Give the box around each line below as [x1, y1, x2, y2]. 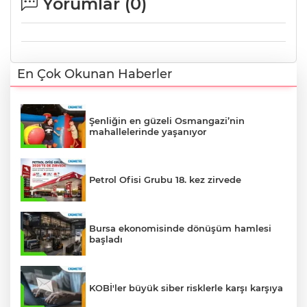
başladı [89, 234, 123, 245]
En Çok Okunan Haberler [17, 66, 172, 82]
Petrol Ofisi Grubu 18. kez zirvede [89, 174, 241, 186]
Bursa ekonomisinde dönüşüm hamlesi [89, 223, 271, 234]
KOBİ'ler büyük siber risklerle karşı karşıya [89, 282, 283, 293]
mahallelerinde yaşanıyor [89, 125, 206, 137]
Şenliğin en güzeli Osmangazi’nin [89, 114, 245, 126]
